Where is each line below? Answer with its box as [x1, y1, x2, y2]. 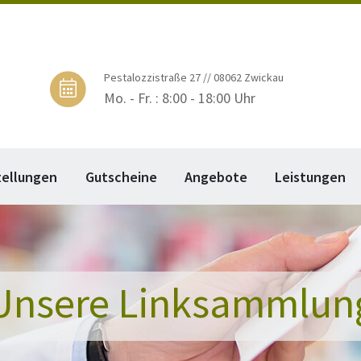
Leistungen [275, 168, 346, 186]
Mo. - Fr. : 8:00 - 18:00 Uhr [104, 89, 255, 107]
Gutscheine [85, 168, 157, 186]
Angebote [185, 168, 248, 186]
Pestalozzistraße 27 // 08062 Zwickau [104, 70, 284, 85]
